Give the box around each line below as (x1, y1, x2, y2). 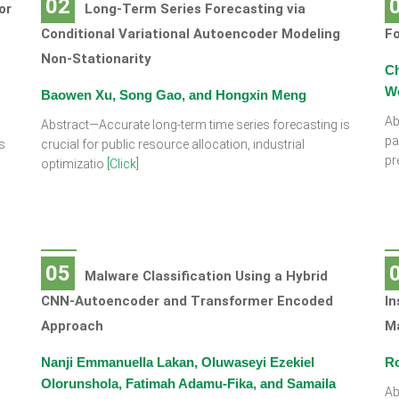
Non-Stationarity (40, 51, 151, 67)
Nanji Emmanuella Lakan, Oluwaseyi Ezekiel (40, 354, 314, 370)
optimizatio (40, 157, 107, 171)
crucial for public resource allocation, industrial (40, 137, 305, 151)
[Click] (106, 157, 139, 171)
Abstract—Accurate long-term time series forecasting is (40, 118, 350, 132)
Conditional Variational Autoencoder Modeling (40, 26, 340, 42)
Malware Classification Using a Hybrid (84, 268, 328, 284)
